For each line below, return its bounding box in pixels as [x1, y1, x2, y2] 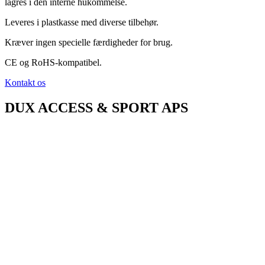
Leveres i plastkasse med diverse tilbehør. [5, 17, 159, 27]
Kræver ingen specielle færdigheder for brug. [5, 37, 173, 47]
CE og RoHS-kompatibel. [5, 57, 102, 67]
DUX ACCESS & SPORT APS [5, 99, 188, 115]
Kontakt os [5, 77, 46, 88]
